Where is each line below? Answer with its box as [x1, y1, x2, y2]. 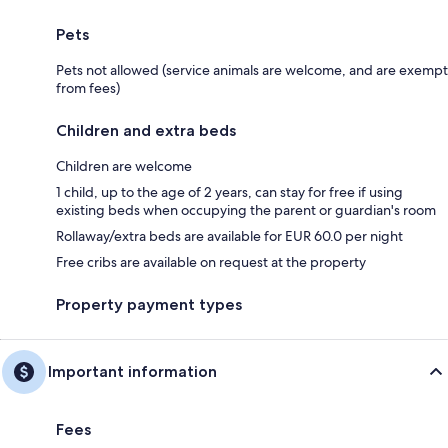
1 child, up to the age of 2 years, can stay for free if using [56, 182, 403, 201]
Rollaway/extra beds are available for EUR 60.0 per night [56, 226, 403, 245]
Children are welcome [56, 156, 192, 175]
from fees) [56, 78, 120, 97]
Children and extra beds [56, 120, 236, 140]
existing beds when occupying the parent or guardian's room [56, 200, 436, 219]
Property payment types [56, 294, 242, 314]
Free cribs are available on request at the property [56, 252, 366, 271]
